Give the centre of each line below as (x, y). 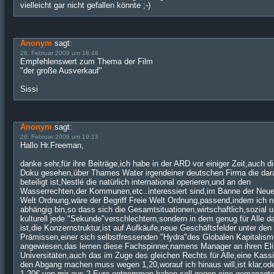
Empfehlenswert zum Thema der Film (87, 61)
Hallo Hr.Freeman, (52, 145)
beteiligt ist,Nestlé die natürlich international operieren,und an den (135, 182)
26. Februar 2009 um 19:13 (59, 137)
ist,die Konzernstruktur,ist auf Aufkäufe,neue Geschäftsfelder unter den (146, 228)
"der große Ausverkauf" (61, 71)
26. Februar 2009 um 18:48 (59, 53)
